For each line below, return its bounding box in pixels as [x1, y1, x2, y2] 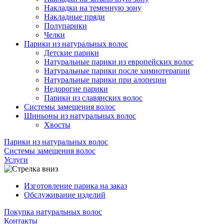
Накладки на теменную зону [44, 3, 141, 12]
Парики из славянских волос [44, 93, 142, 102]
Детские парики [44, 48, 99, 57]
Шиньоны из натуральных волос [24, 111, 136, 120]
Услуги [4, 155, 28, 164]
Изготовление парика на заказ [24, 181, 127, 190]
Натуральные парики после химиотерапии [44, 66, 190, 75]
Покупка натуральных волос [4, 207, 102, 216]
